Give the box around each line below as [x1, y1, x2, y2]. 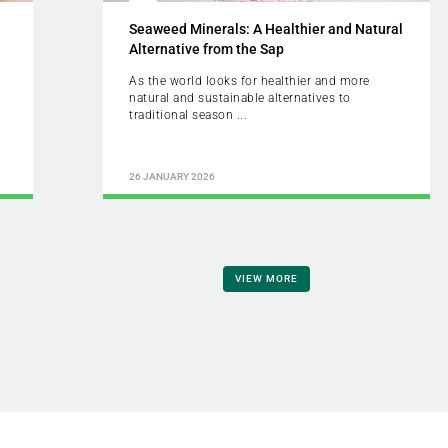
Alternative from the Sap [129, 40, 285, 57]
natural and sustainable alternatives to [129, 90, 351, 105]
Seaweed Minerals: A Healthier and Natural [129, 20, 404, 37]
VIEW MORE [235, 273, 298, 285]
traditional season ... [129, 107, 248, 122]
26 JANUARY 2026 [129, 171, 216, 183]
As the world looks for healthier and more [129, 73, 370, 88]
